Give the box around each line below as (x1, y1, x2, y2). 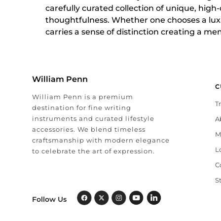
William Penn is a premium (32, 93, 133, 101)
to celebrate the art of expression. (32, 147, 155, 155)
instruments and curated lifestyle (32, 114, 154, 122)
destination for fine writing (32, 104, 131, 111)
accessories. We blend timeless (32, 125, 146, 133)
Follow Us (32, 194, 67, 204)
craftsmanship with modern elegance (32, 136, 170, 144)
